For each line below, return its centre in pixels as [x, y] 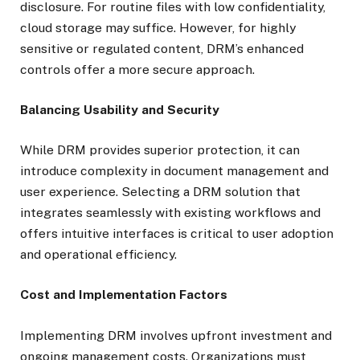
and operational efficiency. [98, 255]
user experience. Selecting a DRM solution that [160, 192]
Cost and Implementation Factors [124, 295]
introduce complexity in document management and [174, 171]
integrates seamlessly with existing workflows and [170, 213]
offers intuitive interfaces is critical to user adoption [177, 234]
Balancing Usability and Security [120, 110]
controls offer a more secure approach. [137, 69]
